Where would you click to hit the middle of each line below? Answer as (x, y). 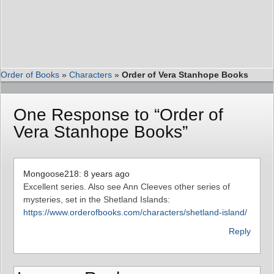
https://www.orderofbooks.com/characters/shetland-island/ (135, 212)
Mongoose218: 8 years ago (76, 173)
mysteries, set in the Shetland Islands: (97, 199)
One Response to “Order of (118, 114)
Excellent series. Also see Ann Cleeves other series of (127, 186)
